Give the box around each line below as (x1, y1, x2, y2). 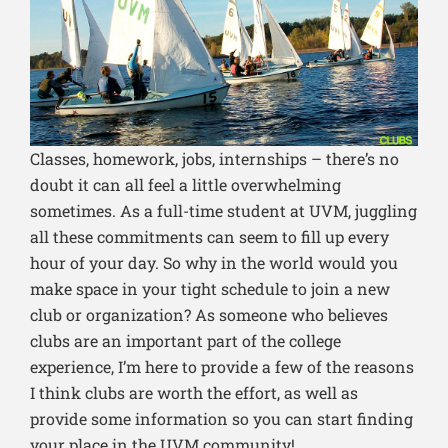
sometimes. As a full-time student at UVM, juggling (30, 200, 417, 222)
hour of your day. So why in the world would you (30, 252, 398, 274)
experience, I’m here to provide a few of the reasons (30, 356, 414, 378)
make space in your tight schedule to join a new (30, 278, 390, 300)
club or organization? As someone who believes (30, 304, 388, 326)
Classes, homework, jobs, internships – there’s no (30, 148, 399, 170)
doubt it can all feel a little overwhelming (30, 174, 341, 196)
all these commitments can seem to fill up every (30, 226, 389, 248)
